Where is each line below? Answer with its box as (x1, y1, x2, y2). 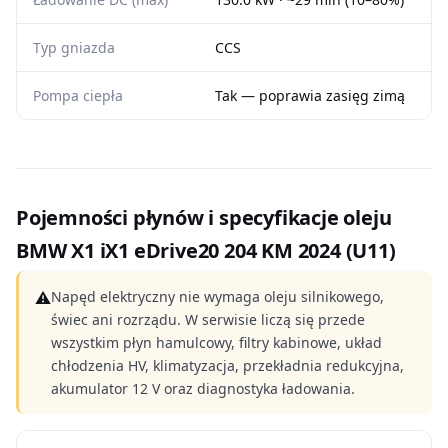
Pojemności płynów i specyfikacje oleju (16, 204, 392, 231)
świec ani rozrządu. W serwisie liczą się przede (51, 310, 365, 329)
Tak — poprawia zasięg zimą (215, 86, 405, 105)
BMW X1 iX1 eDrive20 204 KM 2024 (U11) (16, 237, 396, 264)
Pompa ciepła (33, 86, 123, 105)
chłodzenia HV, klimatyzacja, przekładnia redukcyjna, (51, 356, 404, 375)
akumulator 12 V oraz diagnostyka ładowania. (51, 379, 355, 398)
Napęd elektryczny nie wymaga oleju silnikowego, (51, 287, 384, 306)
